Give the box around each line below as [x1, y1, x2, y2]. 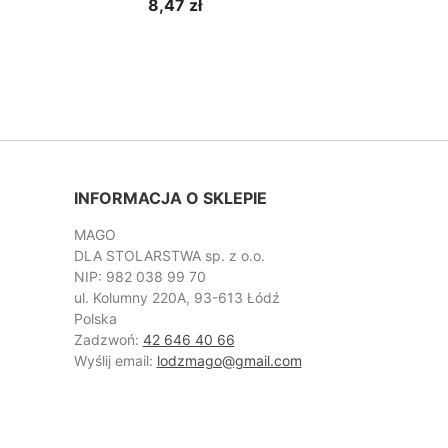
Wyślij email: [73, 352, 157, 370]
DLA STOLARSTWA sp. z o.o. [73, 247, 265, 265]
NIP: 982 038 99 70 [73, 268, 206, 286]
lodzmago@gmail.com [156, 352, 302, 370]
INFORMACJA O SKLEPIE [73, 188, 267, 209]
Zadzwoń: [73, 331, 143, 349]
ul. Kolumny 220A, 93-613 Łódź [73, 289, 280, 307]
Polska [73, 310, 117, 328]
